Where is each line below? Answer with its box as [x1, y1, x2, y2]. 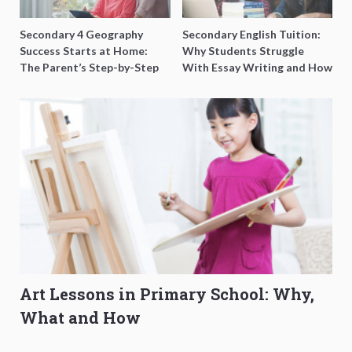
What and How [20, 306, 141, 328]
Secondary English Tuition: [181, 27, 321, 41]
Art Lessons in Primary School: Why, [20, 283, 314, 304]
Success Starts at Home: [20, 43, 148, 57]
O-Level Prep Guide [20, 76, 121, 90]
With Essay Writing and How [181, 60, 332, 74]
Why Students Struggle [181, 43, 304, 57]
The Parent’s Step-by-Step [20, 60, 159, 74]
